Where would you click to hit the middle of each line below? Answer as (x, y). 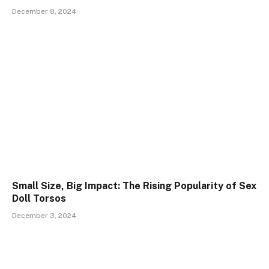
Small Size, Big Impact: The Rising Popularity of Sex (134, 186)
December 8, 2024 (44, 11)
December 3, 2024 (44, 216)
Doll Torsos (39, 199)
